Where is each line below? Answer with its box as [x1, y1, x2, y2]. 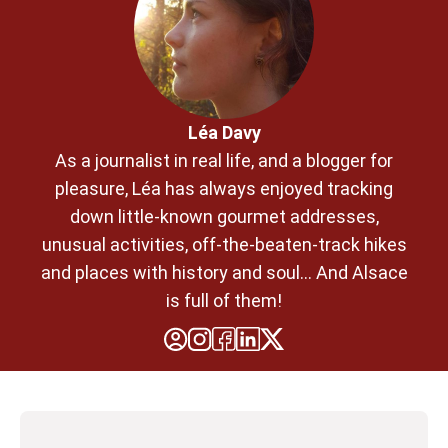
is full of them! [166, 289, 282, 311]
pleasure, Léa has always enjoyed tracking [55, 177, 393, 199]
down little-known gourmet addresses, [69, 205, 379, 227]
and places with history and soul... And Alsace [40, 261, 408, 283]
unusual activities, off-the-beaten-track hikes [41, 233, 407, 255]
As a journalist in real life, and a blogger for [55, 149, 393, 171]
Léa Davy [187, 121, 261, 143]
